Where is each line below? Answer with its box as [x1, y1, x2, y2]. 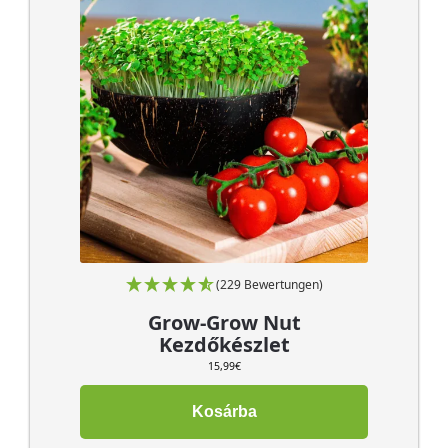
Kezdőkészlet [158, 330, 290, 358]
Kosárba [191, 402, 257, 420]
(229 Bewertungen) [215, 275, 323, 293]
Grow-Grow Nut [147, 308, 301, 336]
